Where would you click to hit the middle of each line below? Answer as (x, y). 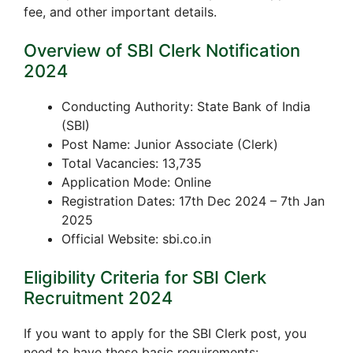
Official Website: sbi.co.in (136, 238)
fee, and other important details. (120, 11)
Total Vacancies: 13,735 (132, 163)
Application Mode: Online (136, 182)
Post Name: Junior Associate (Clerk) (170, 144)
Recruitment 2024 (98, 297)
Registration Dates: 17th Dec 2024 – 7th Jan (193, 201)
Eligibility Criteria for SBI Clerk (145, 277)
